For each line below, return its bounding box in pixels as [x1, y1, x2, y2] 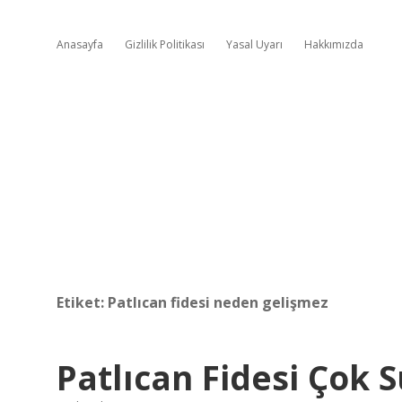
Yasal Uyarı [226, 37, 283, 52]
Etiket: [57, 293, 108, 312]
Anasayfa [57, 37, 103, 52]
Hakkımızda [304, 37, 363, 52]
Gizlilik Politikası [125, 37, 205, 52]
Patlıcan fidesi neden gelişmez [108, 293, 328, 312]
